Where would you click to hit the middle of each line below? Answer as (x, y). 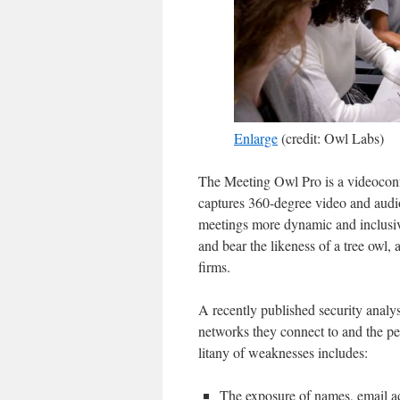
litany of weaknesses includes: (283, 352)
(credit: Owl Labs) (331, 137)
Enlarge (256, 137)
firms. (214, 266)
